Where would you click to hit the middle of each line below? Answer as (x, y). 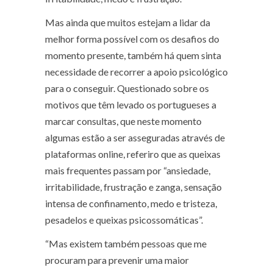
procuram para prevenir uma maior (117, 260)
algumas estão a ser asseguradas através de (135, 138)
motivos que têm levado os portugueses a (131, 105)
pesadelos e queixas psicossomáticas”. (124, 220)
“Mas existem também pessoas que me (126, 244)
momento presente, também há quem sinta (133, 55)
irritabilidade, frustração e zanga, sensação (133, 187)
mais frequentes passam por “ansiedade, (128, 171)
